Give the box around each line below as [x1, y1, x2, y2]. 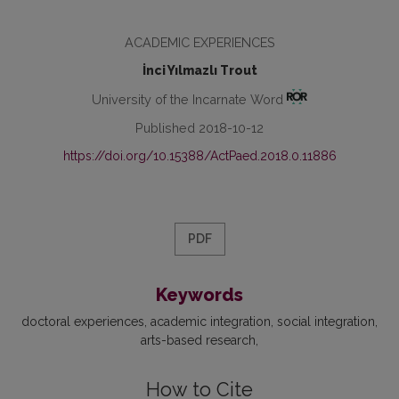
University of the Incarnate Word [91, 91, 287, 107]
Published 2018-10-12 [135, 119, 264, 135]
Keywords [156, 283, 243, 305]
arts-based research [141, 332, 256, 347]
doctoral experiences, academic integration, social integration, [21, 313, 378, 329]
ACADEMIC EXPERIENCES [124, 35, 275, 50]
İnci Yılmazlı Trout [142, 63, 257, 77]
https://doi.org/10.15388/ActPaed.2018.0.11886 [62, 148, 337, 163]
